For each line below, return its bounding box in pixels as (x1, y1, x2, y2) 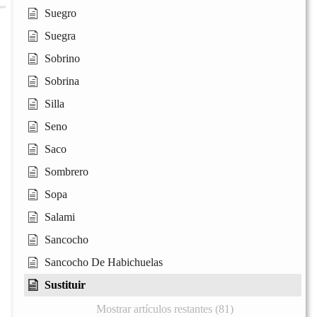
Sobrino (45, 52, 80, 65)
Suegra (45, 30, 76, 42)
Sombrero (45, 166, 88, 178)
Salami (45, 211, 75, 224)
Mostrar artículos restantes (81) (96, 303, 234, 316)
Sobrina (45, 75, 79, 88)
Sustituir (45, 279, 86, 292)
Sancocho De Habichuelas (45, 256, 163, 269)
